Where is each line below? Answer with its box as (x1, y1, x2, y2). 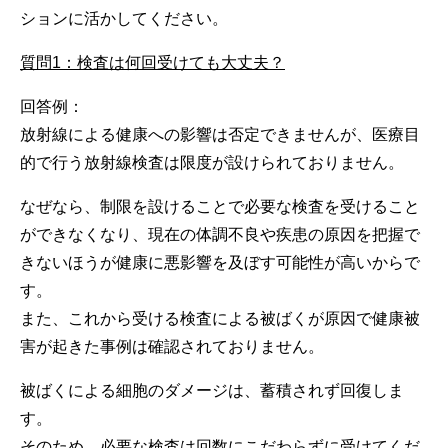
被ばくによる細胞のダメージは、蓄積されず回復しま (20, 381, 404, 399)
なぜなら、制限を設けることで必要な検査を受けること (20, 197, 420, 215)
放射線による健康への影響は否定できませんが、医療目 (20, 125, 420, 143)
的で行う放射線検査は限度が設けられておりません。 (20, 153, 404, 171)
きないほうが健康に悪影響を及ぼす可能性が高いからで (20, 253, 420, 271)
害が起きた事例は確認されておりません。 (20, 337, 324, 355)
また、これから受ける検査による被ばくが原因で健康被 (20, 309, 420, 327)
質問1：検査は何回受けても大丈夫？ (20, 53, 285, 71)
